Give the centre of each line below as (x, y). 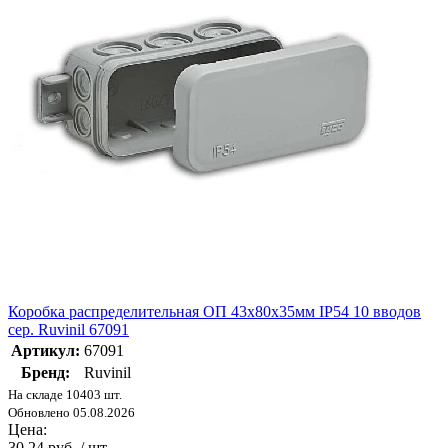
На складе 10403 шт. (65, 394)
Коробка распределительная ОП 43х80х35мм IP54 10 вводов (214, 311)
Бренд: (45, 372)
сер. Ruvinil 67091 (68, 329)
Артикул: (45, 350)
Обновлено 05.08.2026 (71, 412)
